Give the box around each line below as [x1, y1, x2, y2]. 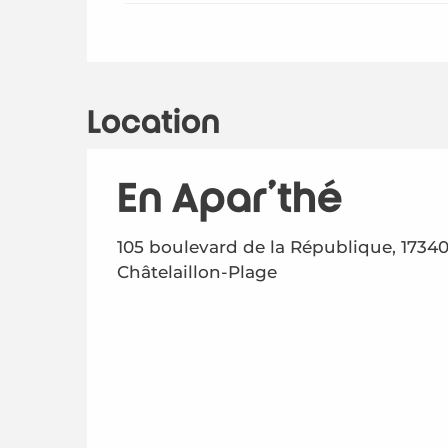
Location [87, 105, 220, 140]
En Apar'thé [117, 176, 343, 221]
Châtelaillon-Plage [117, 261, 277, 282]
